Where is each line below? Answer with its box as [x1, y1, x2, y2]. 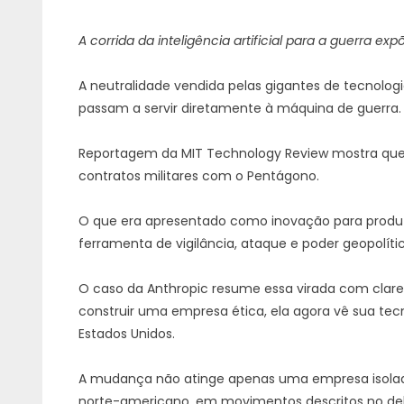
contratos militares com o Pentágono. [78, 167, 319, 185]
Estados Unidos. [78, 325, 175, 343]
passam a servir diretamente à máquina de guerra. [78, 99, 401, 117]
